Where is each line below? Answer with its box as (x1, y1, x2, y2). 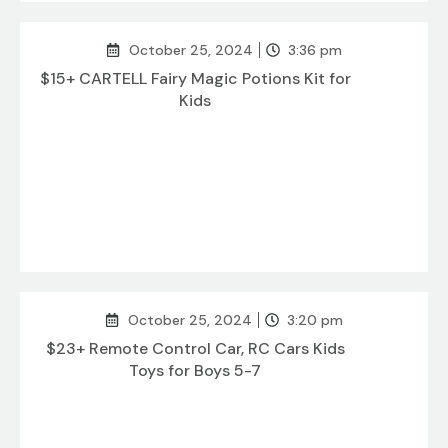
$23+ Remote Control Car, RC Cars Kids (45, 338, 345, 360)
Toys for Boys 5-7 (128, 360, 262, 382)
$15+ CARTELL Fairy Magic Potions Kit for (39, 68, 351, 90)
